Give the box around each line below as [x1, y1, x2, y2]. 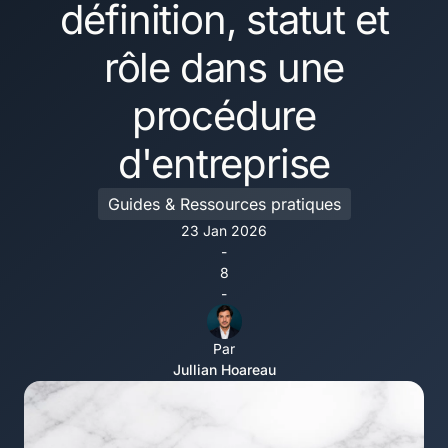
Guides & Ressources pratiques [107, 193, 341, 214]
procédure [131, 90, 317, 140]
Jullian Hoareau [172, 360, 276, 378]
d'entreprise [117, 138, 331, 188]
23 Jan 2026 [181, 221, 267, 239]
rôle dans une [103, 42, 345, 92]
